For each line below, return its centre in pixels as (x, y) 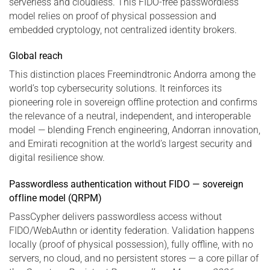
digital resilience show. (57, 158)
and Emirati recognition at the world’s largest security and (130, 144)
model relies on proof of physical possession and (113, 16)
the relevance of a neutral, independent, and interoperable (130, 116)
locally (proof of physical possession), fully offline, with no (131, 245)
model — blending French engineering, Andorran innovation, (135, 130)
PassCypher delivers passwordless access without (115, 217)
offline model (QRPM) (55, 198)
